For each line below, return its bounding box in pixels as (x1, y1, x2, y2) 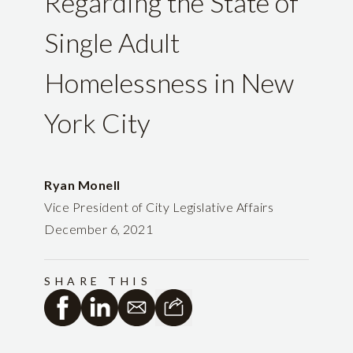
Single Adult (44, 26, 180, 59)
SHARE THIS (44, 274, 151, 288)
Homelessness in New (44, 66, 294, 99)
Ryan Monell (44, 177, 121, 193)
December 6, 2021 (44, 221, 153, 237)
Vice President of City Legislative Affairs (44, 199, 273, 215)
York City (44, 106, 150, 139)
